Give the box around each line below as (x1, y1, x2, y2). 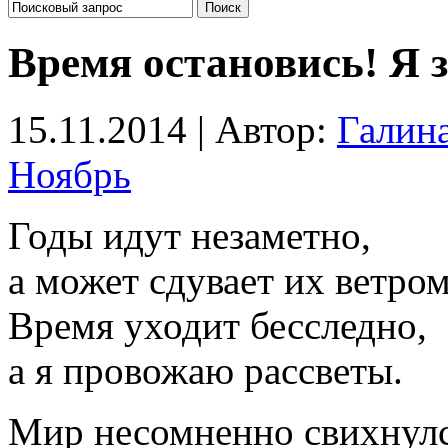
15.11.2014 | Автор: (8, 107, 337, 151)
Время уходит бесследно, (8, 303, 427, 347)
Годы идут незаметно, (8, 213, 371, 257)
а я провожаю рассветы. (8, 348, 403, 392)
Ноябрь (8, 152, 131, 196)
